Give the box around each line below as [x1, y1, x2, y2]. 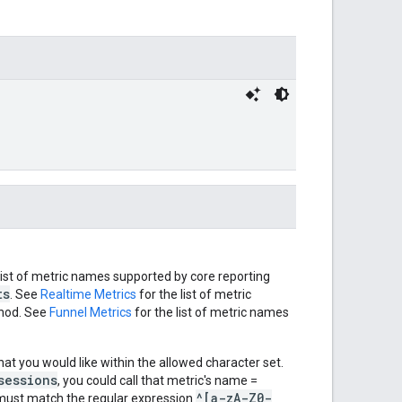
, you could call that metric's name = [57, 372, 258, 388]
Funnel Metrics [49, 304, 132, 319]
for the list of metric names [132, 304, 289, 319]
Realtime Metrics [40, 286, 136, 301]
